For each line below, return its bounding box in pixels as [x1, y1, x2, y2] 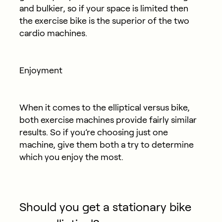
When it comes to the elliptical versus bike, [19, 102, 190, 112]
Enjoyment [19, 65, 62, 75]
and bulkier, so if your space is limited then [19, 3, 188, 13]
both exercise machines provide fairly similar [19, 114, 197, 125]
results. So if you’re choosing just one [19, 127, 168, 137]
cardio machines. [19, 28, 87, 38]
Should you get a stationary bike [19, 200, 191, 214]
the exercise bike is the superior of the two [19, 15, 189, 26]
